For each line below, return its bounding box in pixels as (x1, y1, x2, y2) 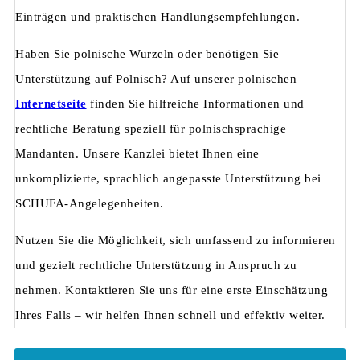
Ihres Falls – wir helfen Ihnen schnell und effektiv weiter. (15, 308, 325, 321)
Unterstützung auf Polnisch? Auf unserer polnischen (15, 72, 297, 85)
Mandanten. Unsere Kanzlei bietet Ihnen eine (15, 146, 260, 160)
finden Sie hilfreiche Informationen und (86, 96, 305, 110)
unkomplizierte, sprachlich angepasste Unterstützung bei (15, 171, 321, 185)
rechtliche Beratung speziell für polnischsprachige (15, 121, 286, 135)
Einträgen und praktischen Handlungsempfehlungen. (15, 10, 300, 23)
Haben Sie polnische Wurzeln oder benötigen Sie (15, 47, 279, 60)
